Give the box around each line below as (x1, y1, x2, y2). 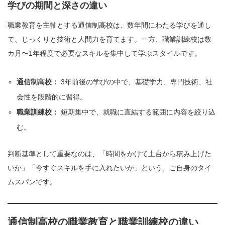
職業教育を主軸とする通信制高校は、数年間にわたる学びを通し (8, 21, 211, 30)
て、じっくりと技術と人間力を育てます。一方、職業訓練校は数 (8, 35, 211, 44)
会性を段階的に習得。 (17, 93, 87, 101)
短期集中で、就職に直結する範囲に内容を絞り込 (59, 108, 216, 117)
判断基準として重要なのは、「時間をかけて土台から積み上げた (8, 150, 211, 158)
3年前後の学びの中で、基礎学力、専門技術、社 (59, 78, 213, 86)
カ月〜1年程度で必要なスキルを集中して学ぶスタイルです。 (8, 49, 201, 58)
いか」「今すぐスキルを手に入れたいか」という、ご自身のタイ (8, 164, 211, 172)
